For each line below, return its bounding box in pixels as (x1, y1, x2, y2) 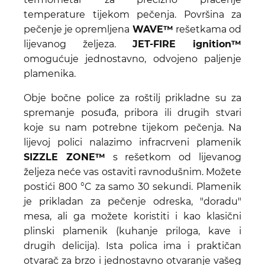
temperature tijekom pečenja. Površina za (24, 8, 241, 20)
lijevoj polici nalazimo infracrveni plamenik (24, 136, 241, 148)
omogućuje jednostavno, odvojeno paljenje (24, 53, 241, 64)
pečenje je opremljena (24, 23, 132, 35)
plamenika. (24, 67, 76, 79)
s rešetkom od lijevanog (105, 151, 242, 163)
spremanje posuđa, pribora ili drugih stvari (24, 106, 241, 118)
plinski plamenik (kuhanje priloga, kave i (24, 225, 241, 237)
